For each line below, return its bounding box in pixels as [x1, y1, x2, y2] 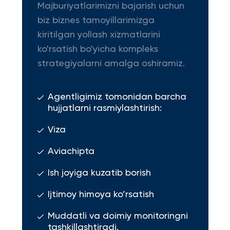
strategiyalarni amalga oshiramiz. [37, 59, 185, 68]
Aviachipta [47, 147, 94, 156]
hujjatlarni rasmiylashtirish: [47, 104, 162, 113]
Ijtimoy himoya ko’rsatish [47, 190, 154, 199]
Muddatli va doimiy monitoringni [47, 212, 188, 221]
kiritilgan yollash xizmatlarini [37, 30, 160, 40]
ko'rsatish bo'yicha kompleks [37, 45, 158, 54]
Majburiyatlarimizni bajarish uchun [37, 2, 184, 11]
